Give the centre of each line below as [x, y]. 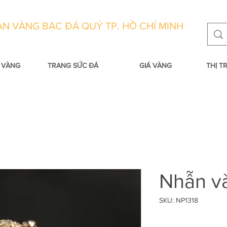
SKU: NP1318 [179, 200]
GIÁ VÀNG [155, 65]
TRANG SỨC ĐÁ [73, 65]
